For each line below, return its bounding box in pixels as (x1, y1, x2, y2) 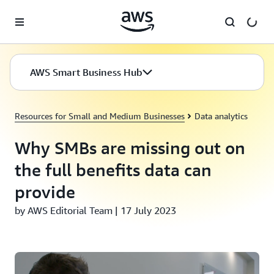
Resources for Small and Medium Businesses (15, 111, 185, 121)
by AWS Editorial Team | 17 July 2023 (15, 204, 176, 217)
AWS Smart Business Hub (30, 66, 143, 78)
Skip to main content (6, 7, 84, 17)
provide (15, 182, 75, 202)
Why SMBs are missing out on (15, 138, 245, 158)
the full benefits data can (15, 160, 212, 180)
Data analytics (194, 111, 248, 121)
